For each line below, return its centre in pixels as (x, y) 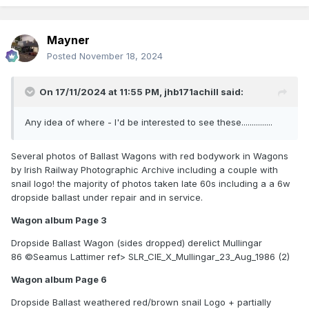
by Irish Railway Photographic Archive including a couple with (144, 170)
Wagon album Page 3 (61, 220)
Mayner (68, 40)
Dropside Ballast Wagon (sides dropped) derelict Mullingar (137, 243)
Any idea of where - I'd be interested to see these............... (149, 122)
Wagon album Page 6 (61, 280)
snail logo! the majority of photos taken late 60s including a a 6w (151, 184)
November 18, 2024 (121, 56)
